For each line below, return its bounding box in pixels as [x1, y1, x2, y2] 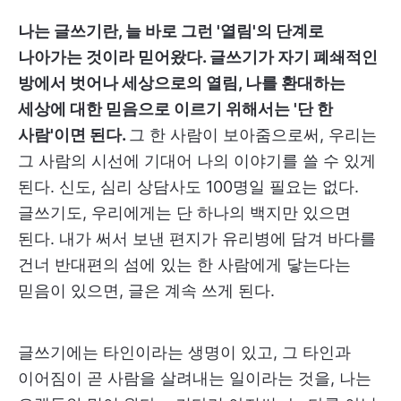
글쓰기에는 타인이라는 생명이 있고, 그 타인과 [18, 343, 351, 362]
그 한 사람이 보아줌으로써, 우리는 [129, 125, 377, 144]
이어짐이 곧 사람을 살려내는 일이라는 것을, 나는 [18, 369, 371, 388]
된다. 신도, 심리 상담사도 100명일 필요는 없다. [18, 177, 359, 196]
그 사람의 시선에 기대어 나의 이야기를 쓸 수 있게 [18, 151, 376, 170]
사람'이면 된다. [18, 125, 129, 144]
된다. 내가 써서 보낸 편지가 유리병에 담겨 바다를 [18, 229, 376, 248]
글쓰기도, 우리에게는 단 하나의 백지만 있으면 [18, 203, 351, 222]
